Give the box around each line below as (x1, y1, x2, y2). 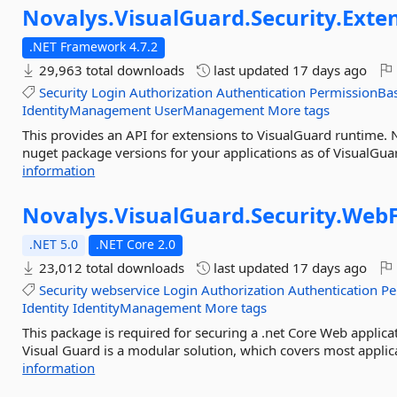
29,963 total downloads (35, 61, 185, 79)
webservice (91, 281, 160, 299)
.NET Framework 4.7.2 (29, 38, 159, 55)
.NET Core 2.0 (96, 236, 176, 253)
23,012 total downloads (35, 259, 185, 276)
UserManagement (154, 101, 265, 119)
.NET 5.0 (29, 236, 79, 253)
